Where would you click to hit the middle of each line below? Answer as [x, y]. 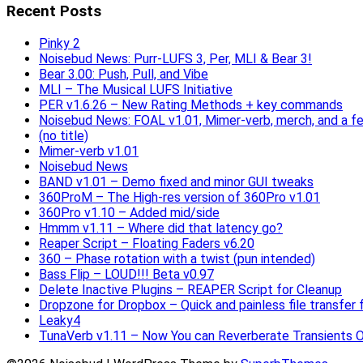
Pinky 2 [60, 44]
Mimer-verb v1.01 [89, 152]
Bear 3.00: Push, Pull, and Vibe [124, 75]
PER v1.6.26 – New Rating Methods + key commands [191, 105]
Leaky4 [60, 321]
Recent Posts [54, 12]
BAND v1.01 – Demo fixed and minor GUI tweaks [176, 182]
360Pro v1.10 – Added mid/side [129, 213]
